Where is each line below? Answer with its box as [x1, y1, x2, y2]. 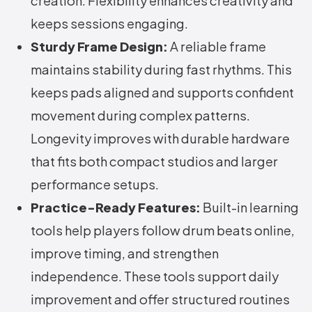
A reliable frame [168, 38, 266, 55]
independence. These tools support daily [31, 268, 279, 285]
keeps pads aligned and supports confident [31, 84, 294, 101]
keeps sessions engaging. [31, 15, 188, 32]
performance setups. [31, 176, 159, 193]
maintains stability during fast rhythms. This [31, 61, 292, 78]
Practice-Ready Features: [31, 199, 201, 216]
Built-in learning [201, 199, 299, 216]
